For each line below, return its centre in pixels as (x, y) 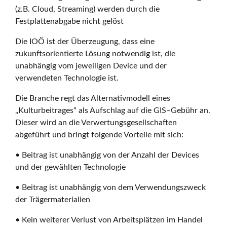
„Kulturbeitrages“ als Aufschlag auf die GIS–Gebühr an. (113, 110)
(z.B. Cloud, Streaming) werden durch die (88, 9)
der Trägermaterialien (53, 199)
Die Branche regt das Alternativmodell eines (93, 98)
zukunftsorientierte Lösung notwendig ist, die (96, 53)
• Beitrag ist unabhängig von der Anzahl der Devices (107, 155)
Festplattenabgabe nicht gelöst (70, 21)
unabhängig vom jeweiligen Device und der (91, 66)
